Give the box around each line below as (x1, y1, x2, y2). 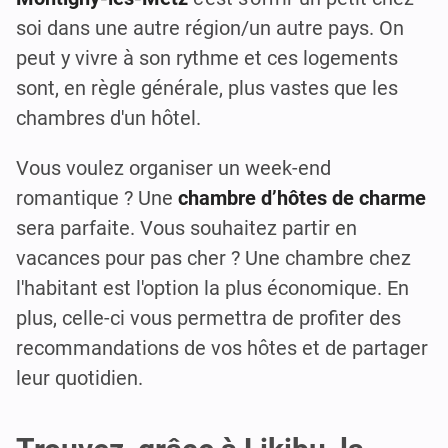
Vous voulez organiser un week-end (16, 156, 331, 181)
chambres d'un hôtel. (16, 106, 201, 131)
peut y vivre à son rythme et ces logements (16, 46, 398, 71)
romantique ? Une (16, 186, 178, 211)
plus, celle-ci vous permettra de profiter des (16, 306, 401, 331)
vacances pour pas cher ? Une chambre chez (16, 246, 411, 271)
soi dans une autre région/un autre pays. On (16, 16, 404, 41)
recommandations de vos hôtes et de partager (16, 336, 428, 361)
